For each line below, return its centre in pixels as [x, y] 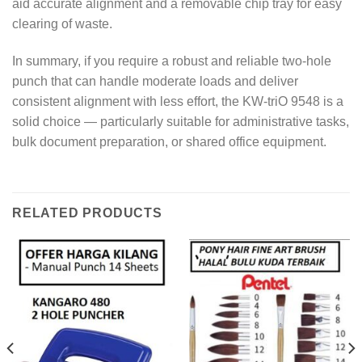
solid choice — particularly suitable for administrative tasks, [181, 121]
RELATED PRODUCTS [87, 213]
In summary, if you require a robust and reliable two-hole [172, 61]
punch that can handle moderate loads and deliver [155, 81]
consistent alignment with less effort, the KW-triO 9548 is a [178, 101]
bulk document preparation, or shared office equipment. [169, 141]
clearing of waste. [62, 23]
